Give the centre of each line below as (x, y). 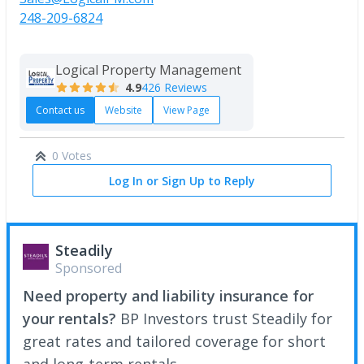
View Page (186, 110)
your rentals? (71, 318)
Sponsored (89, 268)
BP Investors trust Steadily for (226, 318)
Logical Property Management (148, 70)
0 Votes (72, 155)
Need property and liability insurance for (168, 295)
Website (123, 110)
